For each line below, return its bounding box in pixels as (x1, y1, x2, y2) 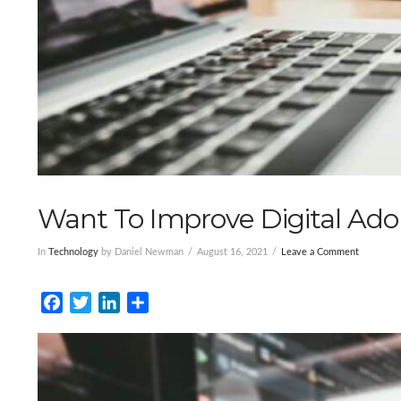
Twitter (91, 292, 141, 312)
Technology (48, 247, 98, 258)
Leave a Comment (281, 247, 360, 258)
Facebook (63, 292, 127, 312)
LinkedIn (120, 292, 178, 312)
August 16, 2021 (197, 247, 269, 258)
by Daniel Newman (98, 247, 183, 258)
